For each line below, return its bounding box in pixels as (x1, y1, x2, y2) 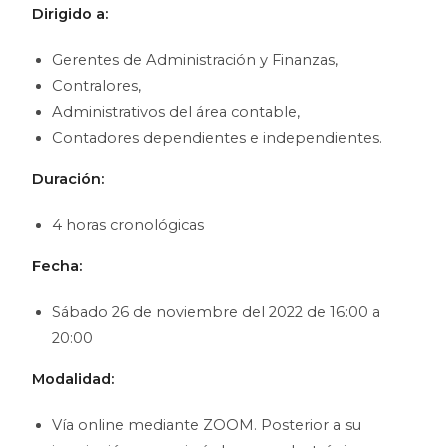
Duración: (32, 169, 105, 188)
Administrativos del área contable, (52, 102, 301, 121)
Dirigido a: (32, 4, 109, 23)
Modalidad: (32, 369, 115, 388)
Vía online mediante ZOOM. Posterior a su (52, 415, 362, 434)
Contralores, (52, 76, 142, 95)
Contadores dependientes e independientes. (52, 128, 383, 147)
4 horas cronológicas (52, 215, 205, 234)
